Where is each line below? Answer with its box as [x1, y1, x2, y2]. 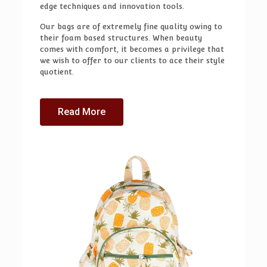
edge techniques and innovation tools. [39, 1, 184, 11]
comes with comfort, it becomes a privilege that [39, 44, 224, 54]
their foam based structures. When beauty [39, 33, 202, 42]
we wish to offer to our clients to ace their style [39, 55, 225, 65]
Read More [57, 105, 105, 117]
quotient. [39, 67, 74, 76]
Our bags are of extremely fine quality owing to [39, 21, 222, 31]
